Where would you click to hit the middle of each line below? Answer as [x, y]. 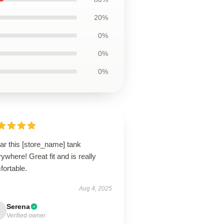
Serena [18, 206]
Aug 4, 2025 [95, 188]
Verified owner [26, 215]
